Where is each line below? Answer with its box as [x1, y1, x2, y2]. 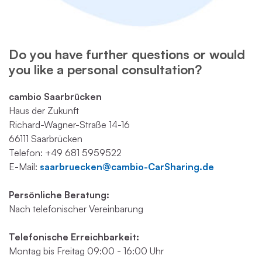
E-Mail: [9, 160, 40, 173]
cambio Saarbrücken [9, 90, 102, 102]
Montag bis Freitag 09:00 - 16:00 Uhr [9, 244, 164, 257]
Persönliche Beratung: [9, 188, 109, 201]
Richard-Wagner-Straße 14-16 [9, 118, 130, 130]
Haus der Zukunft [9, 104, 81, 116]
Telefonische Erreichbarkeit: [9, 230, 139, 243]
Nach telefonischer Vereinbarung [9, 202, 143, 215]
